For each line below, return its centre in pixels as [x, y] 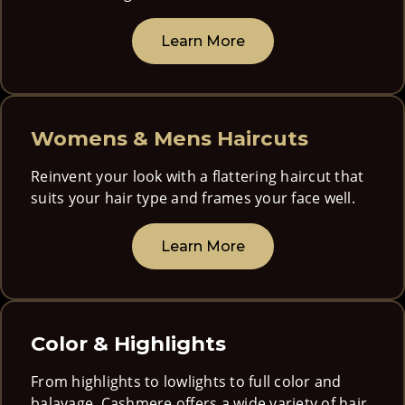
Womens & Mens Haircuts [170, 139]
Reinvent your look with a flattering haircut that [198, 177]
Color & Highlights [128, 344]
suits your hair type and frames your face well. [193, 198]
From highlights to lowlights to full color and [186, 382]
